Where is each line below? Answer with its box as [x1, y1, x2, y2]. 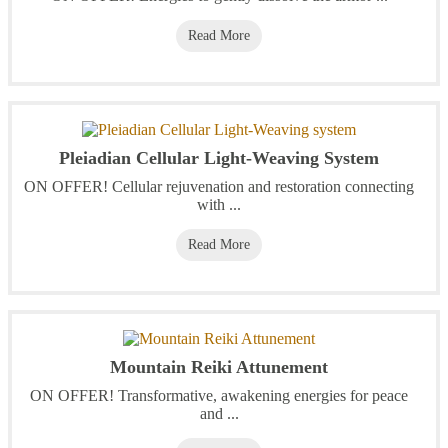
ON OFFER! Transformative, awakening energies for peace [30, 387, 408, 405]
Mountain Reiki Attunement [110, 357, 328, 378]
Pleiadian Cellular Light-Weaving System [59, 148, 379, 169]
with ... [197, 196, 241, 214]
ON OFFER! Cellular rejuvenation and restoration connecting [24, 178, 414, 196]
